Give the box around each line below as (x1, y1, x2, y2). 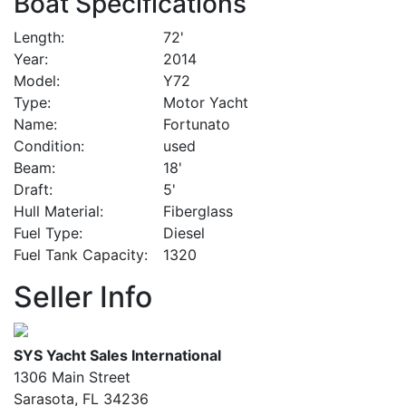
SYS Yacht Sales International (14, 346, 221, 365)
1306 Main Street (14, 368, 130, 387)
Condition (14, 136, 81, 155)
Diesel (163, 223, 205, 242)
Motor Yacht (163, 92, 248, 111)
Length (14, 27, 61, 46)
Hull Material (14, 201, 100, 220)
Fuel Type (14, 223, 79, 242)
